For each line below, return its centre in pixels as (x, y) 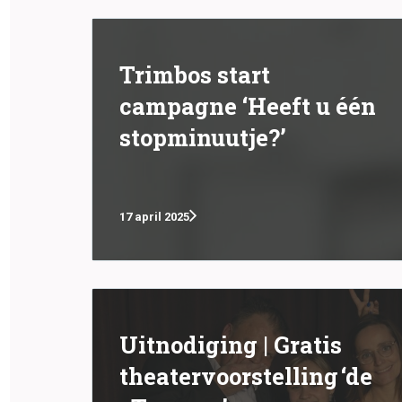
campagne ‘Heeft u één (248, 106)
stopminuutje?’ (203, 137)
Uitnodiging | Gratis (231, 345)
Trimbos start (195, 74)
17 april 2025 (154, 216)
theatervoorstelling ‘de (246, 376)
